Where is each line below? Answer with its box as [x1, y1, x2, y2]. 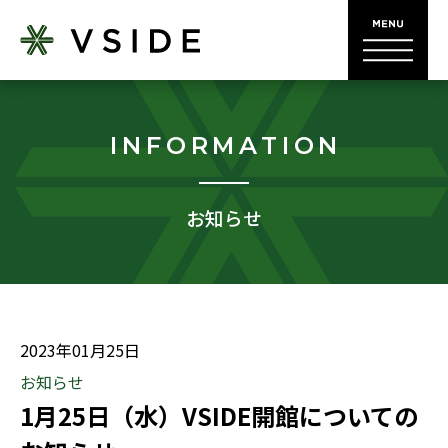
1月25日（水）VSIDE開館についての [20, 398, 418, 433]
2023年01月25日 [20, 338, 140, 362]
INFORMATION [110, 131, 343, 160]
